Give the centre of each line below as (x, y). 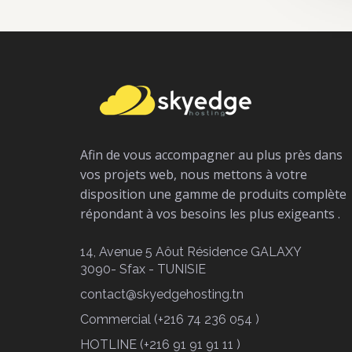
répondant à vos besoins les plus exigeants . (210, 214)
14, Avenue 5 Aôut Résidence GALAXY (191, 252)
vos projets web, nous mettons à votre (194, 174)
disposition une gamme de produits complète (213, 194)
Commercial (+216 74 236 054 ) (170, 319)
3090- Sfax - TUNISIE (143, 269)
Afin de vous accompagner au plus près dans (211, 155)
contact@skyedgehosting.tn (162, 294)
